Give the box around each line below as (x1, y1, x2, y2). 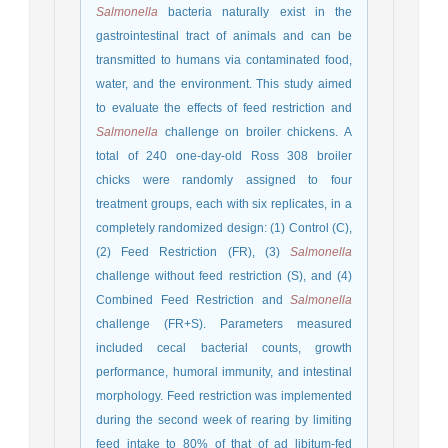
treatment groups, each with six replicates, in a (96, 196, 352, 211)
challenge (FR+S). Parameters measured (96, 316, 352, 331)
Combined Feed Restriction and (96, 292, 290, 307)
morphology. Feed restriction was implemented (96, 388, 352, 403)
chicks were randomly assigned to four (96, 172, 352, 187)
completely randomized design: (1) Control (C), (96, 220, 352, 235)
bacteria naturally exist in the (158, 4, 352, 19)
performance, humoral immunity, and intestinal (96, 364, 352, 379)
